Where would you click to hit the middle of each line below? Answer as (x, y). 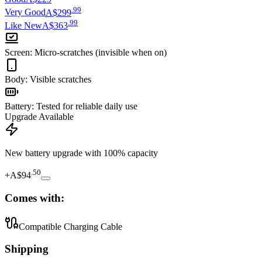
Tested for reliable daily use (87, 106)
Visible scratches (61, 79)
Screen (17, 52)
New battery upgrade (44, 153)
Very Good (25, 12)
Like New (23, 25)
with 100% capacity (121, 153)
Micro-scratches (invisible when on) (101, 52)
